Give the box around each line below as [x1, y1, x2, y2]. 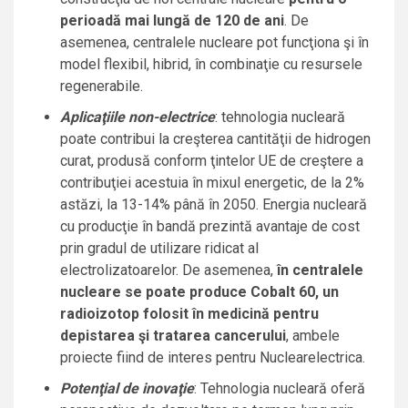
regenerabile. [60, 77, 143, 96]
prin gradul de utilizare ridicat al [60, 240, 259, 258]
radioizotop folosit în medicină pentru [60, 305, 319, 323]
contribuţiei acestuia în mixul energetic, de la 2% [60, 174, 364, 192]
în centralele [277, 261, 363, 280]
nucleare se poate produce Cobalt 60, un [60, 283, 339, 301]
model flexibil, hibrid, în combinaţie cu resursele [60, 56, 362, 74]
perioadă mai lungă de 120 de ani [60, 12, 284, 30]
